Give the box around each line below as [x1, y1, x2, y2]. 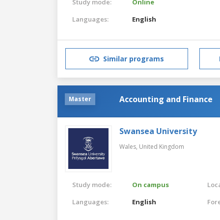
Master [69, 94, 91, 103]
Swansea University [119, 125, 197, 137]
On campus [132, 180, 169, 189]
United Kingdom [139, 142, 184, 151]
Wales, [119, 142, 139, 151]
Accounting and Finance [119, 93, 213, 105]
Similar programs [103, 54, 164, 64]
